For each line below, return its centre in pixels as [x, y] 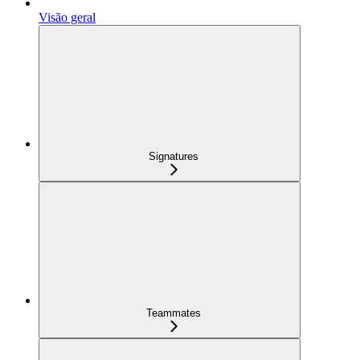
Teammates [174, 313]
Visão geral [67, 17]
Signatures [174, 156]
